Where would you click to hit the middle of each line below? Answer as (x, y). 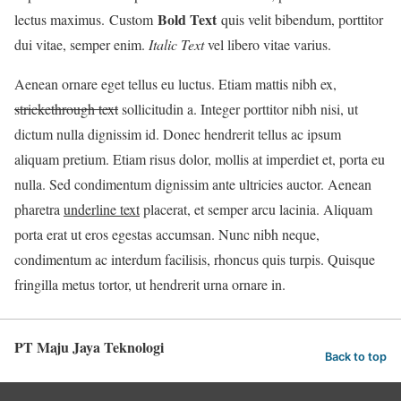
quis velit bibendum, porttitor (300, 20)
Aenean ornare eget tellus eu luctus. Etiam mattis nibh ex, (175, 84)
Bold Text (187, 20)
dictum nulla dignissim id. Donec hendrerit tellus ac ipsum (178, 134)
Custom (133, 20)
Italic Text (176, 45)
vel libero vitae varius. (268, 45)
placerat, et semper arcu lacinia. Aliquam (256, 209)
